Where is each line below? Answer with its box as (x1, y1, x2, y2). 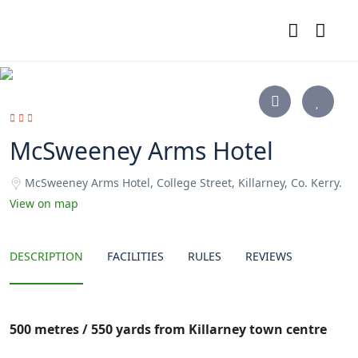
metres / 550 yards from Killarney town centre (34, 320, 327, 338)
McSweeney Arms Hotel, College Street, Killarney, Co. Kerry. (25, 175, 342, 190)
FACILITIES (107, 249, 164, 264)
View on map (10, 196, 78, 211)
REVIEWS (245, 249, 292, 264)
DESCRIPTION (10, 249, 83, 264)
